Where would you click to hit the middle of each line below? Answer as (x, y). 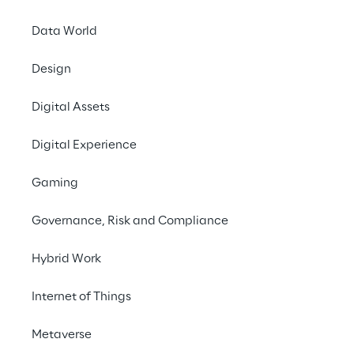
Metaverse (62, 335)
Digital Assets (71, 107)
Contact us (275, 33)
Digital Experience (84, 145)
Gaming (55, 183)
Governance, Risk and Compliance (130, 221)
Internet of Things (81, 297)
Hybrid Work (66, 259)
